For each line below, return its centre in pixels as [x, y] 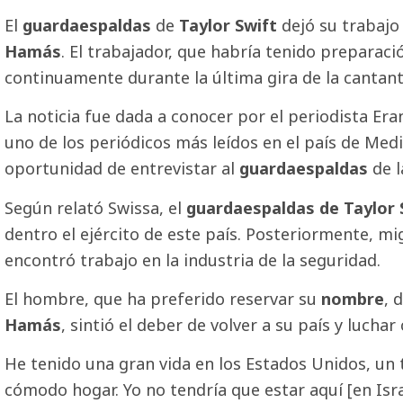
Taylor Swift [230, 25]
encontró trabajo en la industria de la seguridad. [193, 260]
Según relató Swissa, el [95, 207]
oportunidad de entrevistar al [122, 169]
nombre [353, 299]
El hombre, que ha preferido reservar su [163, 299]
